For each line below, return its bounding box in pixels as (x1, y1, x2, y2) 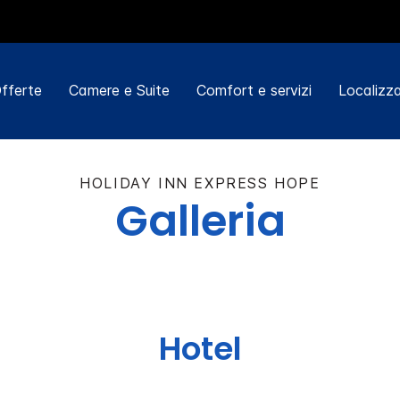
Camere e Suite (68, 81, 170, 99)
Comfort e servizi (196, 81, 312, 99)
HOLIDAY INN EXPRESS (79, 173, 269, 192)
